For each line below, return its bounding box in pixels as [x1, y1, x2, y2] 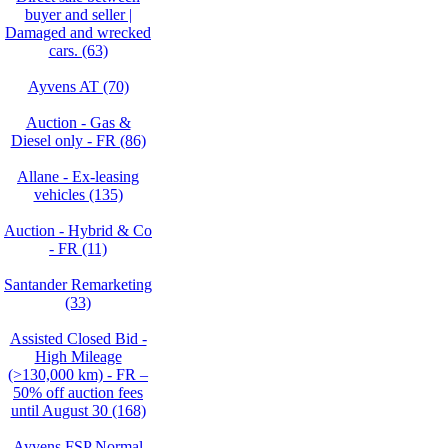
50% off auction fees [13, 384, 143, 401]
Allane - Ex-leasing [17, 168, 139, 185]
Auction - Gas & [25, 114, 131, 131]
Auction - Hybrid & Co [4, 222, 152, 239]
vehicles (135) [33, 186, 123, 203]
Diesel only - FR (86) [10, 132, 146, 149]
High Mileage [34, 348, 122, 365]
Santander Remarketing [4, 276, 152, 293]
